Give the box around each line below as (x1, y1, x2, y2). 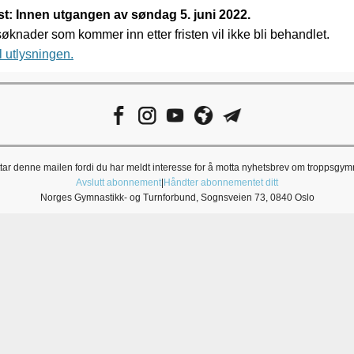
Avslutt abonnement (76, 177, 161, 188)
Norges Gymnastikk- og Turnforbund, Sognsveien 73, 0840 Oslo (40, 192, 314, 203)
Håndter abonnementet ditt (164, 177, 278, 188)
